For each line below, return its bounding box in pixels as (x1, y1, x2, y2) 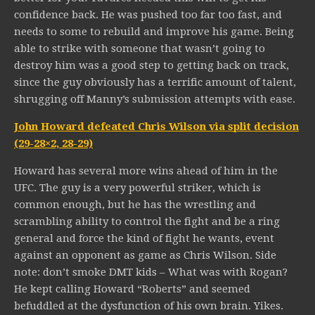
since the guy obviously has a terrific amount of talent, (14, 76, 296, 89)
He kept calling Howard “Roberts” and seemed (14, 283, 250, 296)
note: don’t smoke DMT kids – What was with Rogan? (14, 266, 288, 279)
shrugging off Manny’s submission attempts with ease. (14, 93, 295, 106)
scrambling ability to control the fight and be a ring (14, 215, 280, 229)
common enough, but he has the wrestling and (14, 198, 256, 212)
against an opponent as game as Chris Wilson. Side (14, 249, 276, 262)
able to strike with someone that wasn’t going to (14, 42, 265, 56)
